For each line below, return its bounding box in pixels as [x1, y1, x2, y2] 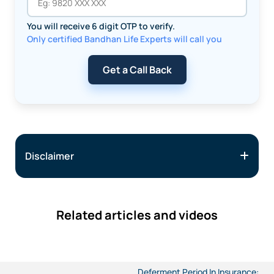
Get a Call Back [102, 63, 172, 77]
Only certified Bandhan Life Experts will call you [27, 33, 222, 45]
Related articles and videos [56, 207, 218, 224]
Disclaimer [25, 149, 74, 163]
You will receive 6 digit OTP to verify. [27, 20, 175, 32]
